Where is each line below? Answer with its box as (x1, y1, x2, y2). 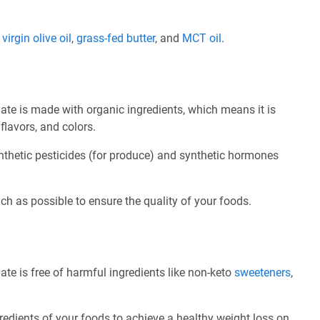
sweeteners (234, 266, 291, 279)
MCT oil (182, 31, 221, 45)
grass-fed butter (76, 31, 155, 45)
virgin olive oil (2, 31, 71, 45)
